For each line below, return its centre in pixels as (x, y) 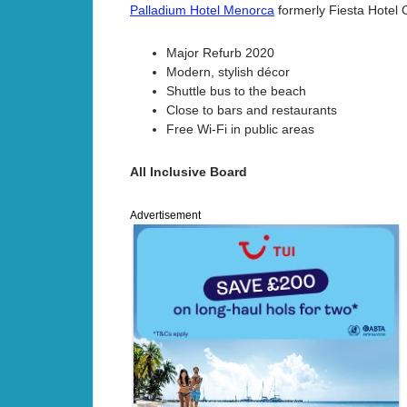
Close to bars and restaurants (252, 110)
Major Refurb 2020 (220, 53)
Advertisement (165, 216)
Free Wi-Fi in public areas (240, 129)
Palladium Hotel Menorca (202, 10)
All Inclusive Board (189, 172)
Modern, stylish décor (228, 72)
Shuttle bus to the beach (236, 91)
